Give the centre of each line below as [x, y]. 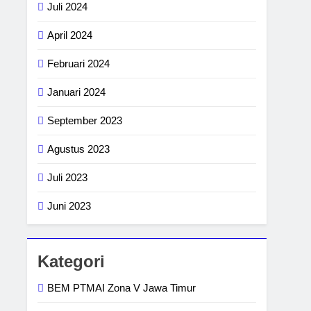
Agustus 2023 [79, 149]
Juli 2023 [68, 177]
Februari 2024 [79, 64]
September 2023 [85, 120]
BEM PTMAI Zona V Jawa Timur [122, 288]
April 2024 [70, 35]
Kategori [72, 261]
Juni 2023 [69, 206]
